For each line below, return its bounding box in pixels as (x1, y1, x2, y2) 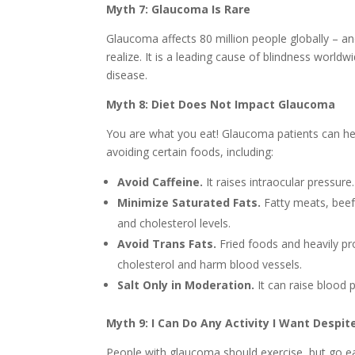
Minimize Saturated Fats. (117, 195, 261, 211)
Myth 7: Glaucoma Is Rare (106, 2, 251, 17)
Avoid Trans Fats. (117, 236, 217, 252)
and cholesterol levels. (117, 216, 231, 231)
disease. (106, 67, 148, 83)
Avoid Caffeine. (117, 174, 204, 190)
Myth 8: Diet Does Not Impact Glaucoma (106, 97, 336, 113)
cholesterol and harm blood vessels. (117, 257, 303, 273)
